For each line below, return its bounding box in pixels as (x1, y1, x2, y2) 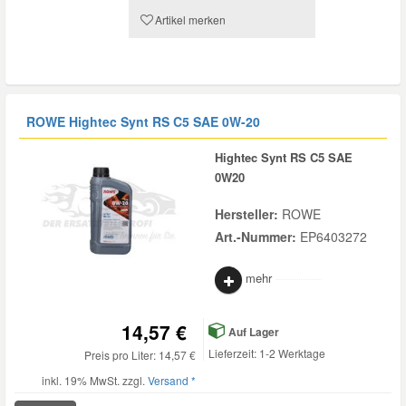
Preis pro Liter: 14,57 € (84, 347, 196, 362)
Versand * (148, 372, 196, 388)
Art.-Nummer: (215, 227, 300, 246)
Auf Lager (226, 324, 279, 340)
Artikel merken (154, 12, 226, 27)
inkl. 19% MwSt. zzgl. (42, 372, 148, 388)
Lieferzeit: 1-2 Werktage (208, 345, 325, 361)
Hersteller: (215, 205, 282, 223)
